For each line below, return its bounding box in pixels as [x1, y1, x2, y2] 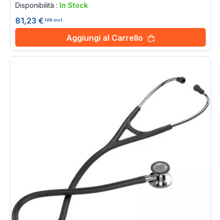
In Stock [59, 1, 88, 9]
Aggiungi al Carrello [66, 33, 143, 43]
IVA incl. [45, 17, 64, 23]
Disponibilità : [15, 1, 59, 9]
